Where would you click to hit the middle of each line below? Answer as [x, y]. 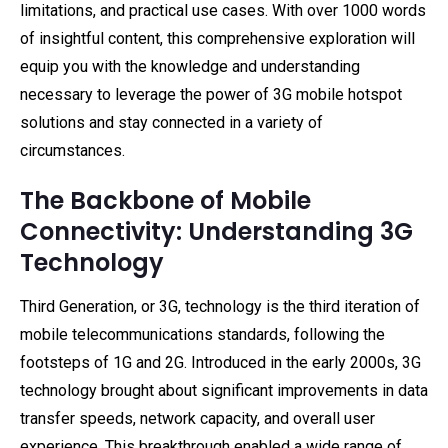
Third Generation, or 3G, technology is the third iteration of [220, 306]
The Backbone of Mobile [165, 200]
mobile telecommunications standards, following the [202, 334]
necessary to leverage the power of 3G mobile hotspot [211, 94]
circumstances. [72, 150]
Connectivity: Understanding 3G [216, 231]
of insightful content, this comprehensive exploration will [217, 38]
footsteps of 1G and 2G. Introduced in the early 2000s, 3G [220, 362]
